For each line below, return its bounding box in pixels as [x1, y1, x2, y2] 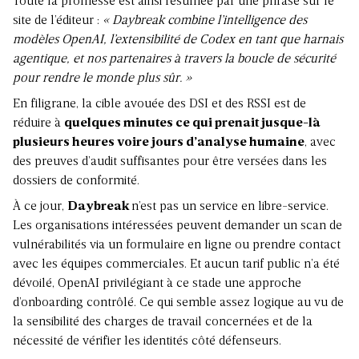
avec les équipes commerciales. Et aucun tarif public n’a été [13, 258, 340, 272]
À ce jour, [13, 200, 67, 214]
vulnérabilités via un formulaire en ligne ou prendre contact [13, 239, 341, 252]
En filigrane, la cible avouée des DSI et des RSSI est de [13, 98, 306, 111]
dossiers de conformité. [13, 175, 139, 188]
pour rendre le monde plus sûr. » [13, 72, 192, 86]
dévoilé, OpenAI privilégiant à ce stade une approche [13, 277, 301, 291]
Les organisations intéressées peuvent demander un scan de [13, 220, 342, 233]
